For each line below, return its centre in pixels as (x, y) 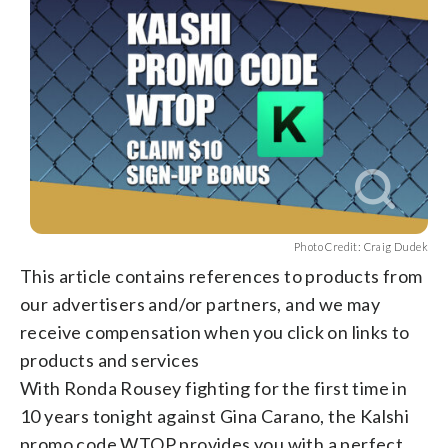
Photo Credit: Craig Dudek (361, 246)
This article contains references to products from (221, 275)
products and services (110, 359)
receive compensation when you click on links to (215, 331)
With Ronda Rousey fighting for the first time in (214, 387)
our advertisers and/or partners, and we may (200, 303)
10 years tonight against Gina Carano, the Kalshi (215, 415)
